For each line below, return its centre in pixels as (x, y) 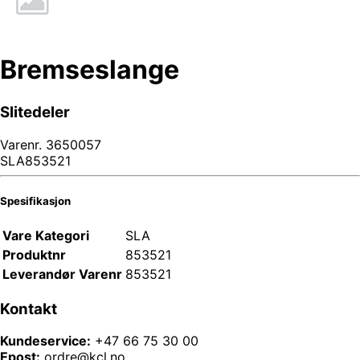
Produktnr (34, 254)
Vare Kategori (46, 235)
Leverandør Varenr (62, 274)
